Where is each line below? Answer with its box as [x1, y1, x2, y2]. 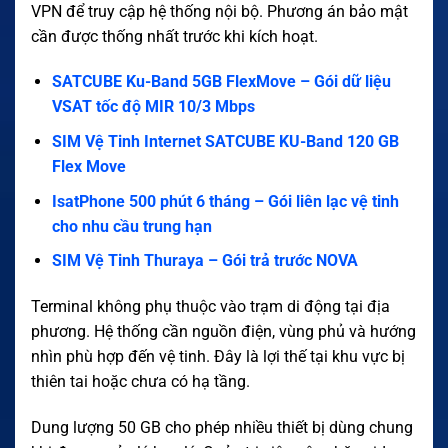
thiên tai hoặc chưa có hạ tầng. [31, 372, 250, 392]
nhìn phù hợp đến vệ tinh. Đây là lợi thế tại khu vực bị [31, 347, 405, 367]
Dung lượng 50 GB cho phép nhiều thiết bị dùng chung [31, 417, 413, 437]
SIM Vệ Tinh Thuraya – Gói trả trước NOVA [51, 251, 358, 271]
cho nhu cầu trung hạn [51, 216, 212, 236]
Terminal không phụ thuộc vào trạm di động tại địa [31, 297, 390, 317]
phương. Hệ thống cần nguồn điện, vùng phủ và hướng [31, 322, 416, 342]
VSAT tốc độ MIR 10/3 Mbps [51, 97, 255, 117]
